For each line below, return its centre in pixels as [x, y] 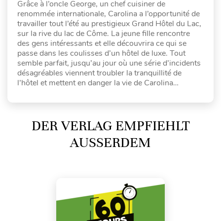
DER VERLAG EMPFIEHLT [110, 126]
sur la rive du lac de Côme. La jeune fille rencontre [104, 34]
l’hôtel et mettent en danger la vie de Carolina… [98, 83]
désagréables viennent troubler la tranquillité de [99, 73]
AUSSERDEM [104, 143]
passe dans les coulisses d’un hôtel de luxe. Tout [101, 53]
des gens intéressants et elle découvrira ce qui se [102, 43]
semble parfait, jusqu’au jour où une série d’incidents [109, 63]
